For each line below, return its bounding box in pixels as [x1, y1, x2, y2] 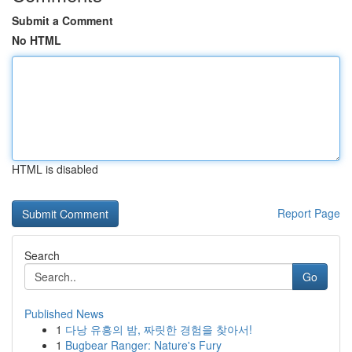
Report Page [277, 205, 340, 221]
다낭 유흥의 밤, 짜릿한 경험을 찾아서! [65, 321, 252, 337]
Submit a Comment [12, 13, 113, 28]
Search [24, 247, 60, 263]
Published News [24, 306, 104, 321]
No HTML [12, 32, 61, 48]
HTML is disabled [12, 161, 98, 177]
